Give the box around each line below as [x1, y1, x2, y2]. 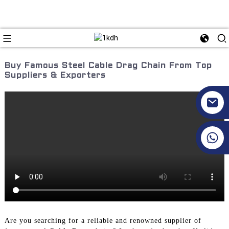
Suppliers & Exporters [4, 72, 106, 79]
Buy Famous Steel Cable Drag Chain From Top [4, 62, 212, 70]
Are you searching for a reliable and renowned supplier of [4, 216, 201, 224]
